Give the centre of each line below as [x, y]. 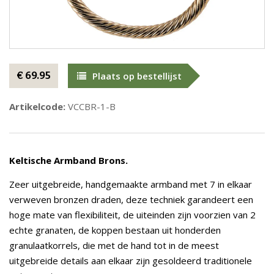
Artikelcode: [37, 106]
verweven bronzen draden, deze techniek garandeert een [131, 199]
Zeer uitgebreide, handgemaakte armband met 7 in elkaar [131, 184]
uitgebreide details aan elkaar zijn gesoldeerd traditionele [131, 261]
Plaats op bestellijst [137, 76]
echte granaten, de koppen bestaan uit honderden [115, 230]
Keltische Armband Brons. [68, 160]
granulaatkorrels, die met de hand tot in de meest [114, 245]
